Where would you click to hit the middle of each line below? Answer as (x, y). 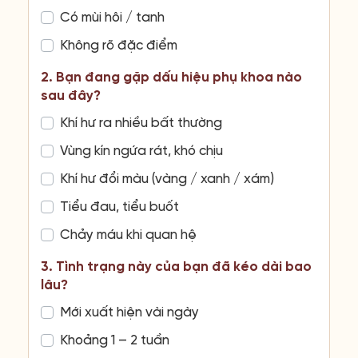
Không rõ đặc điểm (119, 46)
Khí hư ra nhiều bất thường (141, 123)
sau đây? (71, 96)
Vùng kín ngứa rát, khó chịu (141, 151)
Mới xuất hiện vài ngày (129, 312)
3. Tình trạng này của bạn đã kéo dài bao (176, 267)
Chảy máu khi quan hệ (128, 235)
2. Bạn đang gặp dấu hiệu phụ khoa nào (171, 78)
